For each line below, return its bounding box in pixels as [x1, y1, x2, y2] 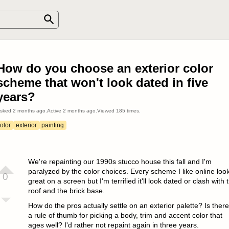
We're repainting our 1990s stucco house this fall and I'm [28, 157, 212, 166]
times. [125, 108, 141, 113]
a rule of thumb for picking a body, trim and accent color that [28, 211, 222, 219]
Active [47, 108, 63, 113]
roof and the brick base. [28, 186, 105, 195]
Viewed [97, 108, 116, 113]
